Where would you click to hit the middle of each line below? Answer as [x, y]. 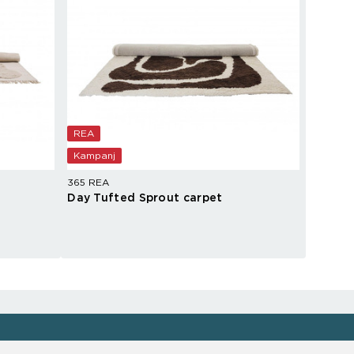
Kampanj [95, 156]
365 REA [88, 183]
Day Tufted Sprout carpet [145, 199]
